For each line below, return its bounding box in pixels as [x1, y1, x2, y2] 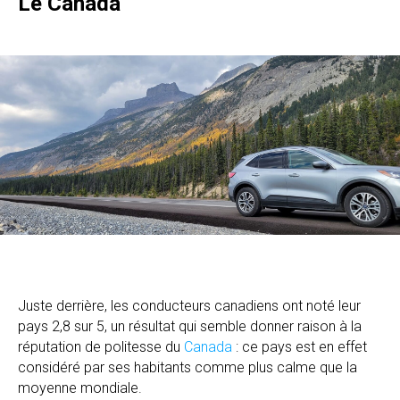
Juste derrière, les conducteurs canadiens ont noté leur [18, 297, 361, 315]
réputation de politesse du [18, 338, 184, 356]
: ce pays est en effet [236, 338, 367, 356]
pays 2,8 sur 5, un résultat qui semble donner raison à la [18, 318, 362, 336]
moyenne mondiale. [18, 379, 142, 397]
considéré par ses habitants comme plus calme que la [18, 359, 357, 377]
